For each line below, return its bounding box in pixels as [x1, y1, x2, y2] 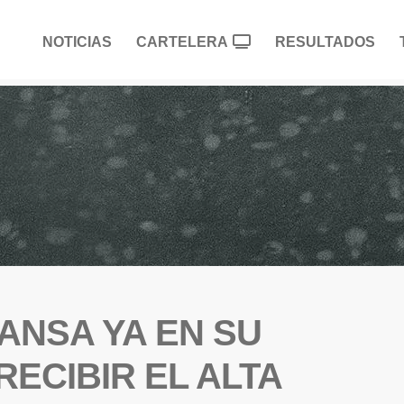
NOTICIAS [42, 33, 112, 50]
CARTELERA [136, 33, 228, 50]
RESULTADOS [275, 33, 375, 50]
